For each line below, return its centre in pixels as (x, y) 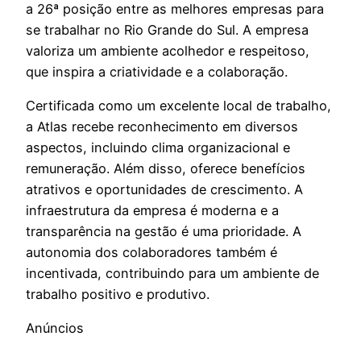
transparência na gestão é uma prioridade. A (164, 231)
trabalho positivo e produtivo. (118, 294)
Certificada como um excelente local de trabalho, (178, 106)
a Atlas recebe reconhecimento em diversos (162, 127)
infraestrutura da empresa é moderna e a (152, 210)
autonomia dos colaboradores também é (151, 252)
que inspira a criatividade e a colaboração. (157, 71)
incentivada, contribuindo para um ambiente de (172, 273)
